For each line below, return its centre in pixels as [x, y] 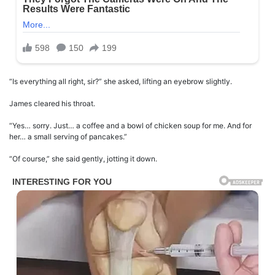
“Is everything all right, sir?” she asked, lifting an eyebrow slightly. [121, 81]
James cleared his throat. [52, 103]
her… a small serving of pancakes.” [68, 136]
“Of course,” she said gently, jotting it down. [83, 158]
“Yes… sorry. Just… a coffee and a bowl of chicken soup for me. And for [130, 125]
